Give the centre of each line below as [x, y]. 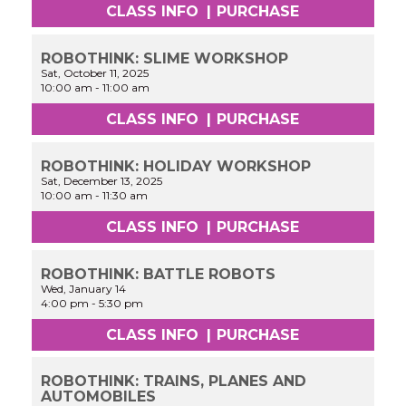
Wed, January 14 [84, 288]
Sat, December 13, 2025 [102, 180]
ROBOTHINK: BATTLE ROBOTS [159, 274]
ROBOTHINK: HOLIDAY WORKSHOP [176, 166]
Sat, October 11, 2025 [95, 73]
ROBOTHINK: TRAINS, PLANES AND [174, 382]
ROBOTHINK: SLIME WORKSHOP [165, 59]
